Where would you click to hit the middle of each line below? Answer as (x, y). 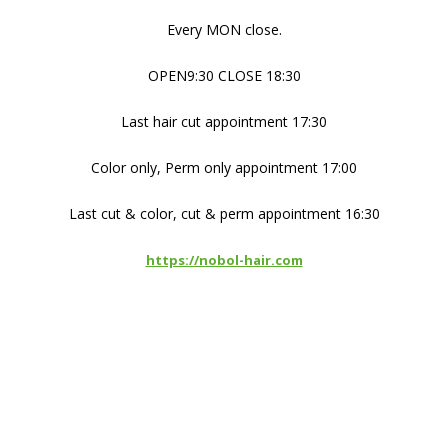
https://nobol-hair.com (224, 260)
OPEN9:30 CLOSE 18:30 (224, 76)
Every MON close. (224, 30)
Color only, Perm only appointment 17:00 (224, 168)
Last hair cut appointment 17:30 (224, 122)
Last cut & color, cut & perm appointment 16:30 (224, 214)
